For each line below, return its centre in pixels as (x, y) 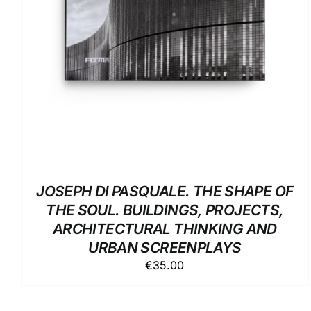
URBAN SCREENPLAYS (165, 247)
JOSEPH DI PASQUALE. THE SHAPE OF (165, 191)
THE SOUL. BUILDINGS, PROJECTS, (165, 210)
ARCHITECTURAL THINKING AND (165, 228)
